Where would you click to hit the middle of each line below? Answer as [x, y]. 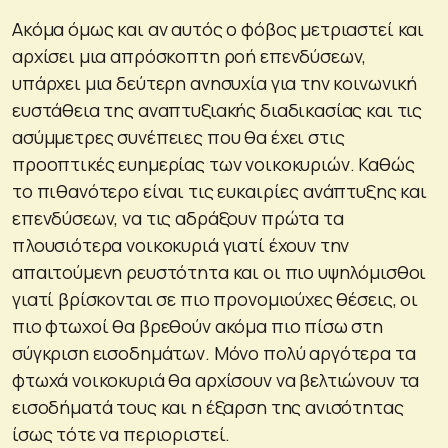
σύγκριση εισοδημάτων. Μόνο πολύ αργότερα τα [214, 352]
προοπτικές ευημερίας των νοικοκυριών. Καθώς [213, 163]
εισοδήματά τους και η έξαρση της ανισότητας [208, 406]
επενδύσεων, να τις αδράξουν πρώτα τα [178, 217]
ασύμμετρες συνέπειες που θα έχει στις [178, 136]
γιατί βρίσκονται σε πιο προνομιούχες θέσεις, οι [215, 298]
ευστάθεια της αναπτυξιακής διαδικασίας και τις [217, 109]
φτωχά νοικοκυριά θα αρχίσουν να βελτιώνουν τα [216, 379]
